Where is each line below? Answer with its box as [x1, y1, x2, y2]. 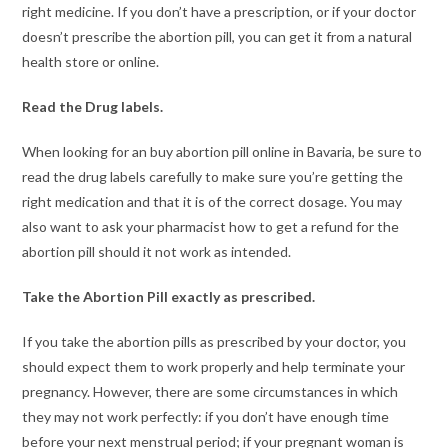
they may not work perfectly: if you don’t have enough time [22, 408, 390, 425]
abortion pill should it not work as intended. [22, 243, 292, 260]
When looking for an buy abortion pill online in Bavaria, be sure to [22, 143, 423, 160]
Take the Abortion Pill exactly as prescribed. [22, 288, 316, 305]
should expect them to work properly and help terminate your [22, 358, 406, 375]
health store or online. [22, 53, 160, 70]
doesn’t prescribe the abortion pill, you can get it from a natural [22, 28, 413, 45]
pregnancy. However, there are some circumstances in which [22, 383, 399, 400]
